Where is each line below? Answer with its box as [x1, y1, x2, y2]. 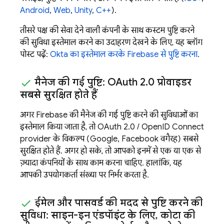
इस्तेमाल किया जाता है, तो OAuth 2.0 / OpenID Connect [20, 121, 204, 132]
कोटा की [158, 208, 195, 221]
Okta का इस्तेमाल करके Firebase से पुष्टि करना [50, 49, 197, 59]
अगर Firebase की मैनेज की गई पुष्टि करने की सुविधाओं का [20, 109, 198, 120]
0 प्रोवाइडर [148, 75, 191, 88]
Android [20, 5, 49, 15]
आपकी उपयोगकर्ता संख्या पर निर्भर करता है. [20, 169, 149, 180]
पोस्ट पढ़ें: [20, 49, 50, 59]
